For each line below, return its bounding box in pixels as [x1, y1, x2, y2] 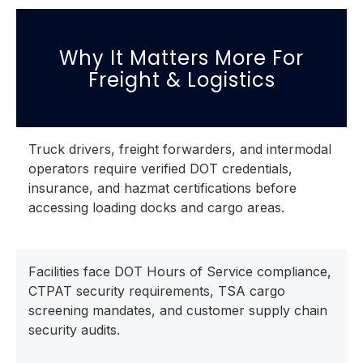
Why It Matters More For [59, 44, 304, 71]
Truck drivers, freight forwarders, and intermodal [28, 140, 331, 157]
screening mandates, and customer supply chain [28, 301, 327, 318]
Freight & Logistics [88, 66, 275, 93]
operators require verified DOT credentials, [28, 160, 293, 177]
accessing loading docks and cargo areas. [28, 199, 284, 216]
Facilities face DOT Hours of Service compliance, [28, 263, 331, 280]
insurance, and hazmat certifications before [28, 179, 297, 196]
